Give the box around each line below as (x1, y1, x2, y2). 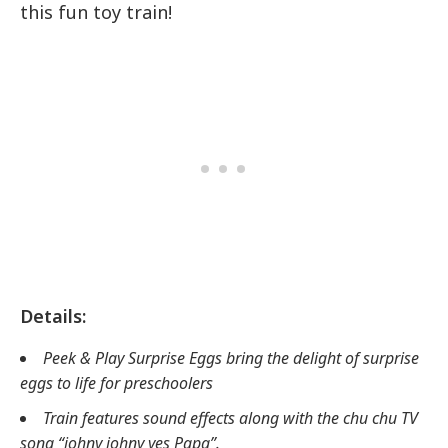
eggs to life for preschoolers (20, 372, 213, 395)
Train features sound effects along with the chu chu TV (43, 407, 418, 430)
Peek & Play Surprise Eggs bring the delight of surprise (43, 347, 419, 370)
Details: (20, 304, 86, 329)
